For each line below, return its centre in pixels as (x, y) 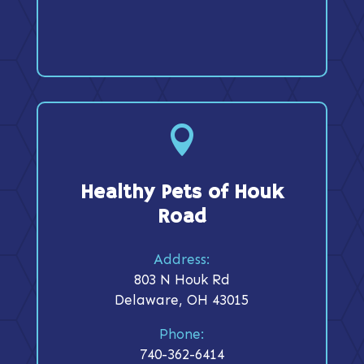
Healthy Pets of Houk (182, 192)
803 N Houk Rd (182, 279)
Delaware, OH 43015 (182, 299)
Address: (182, 259)
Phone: (182, 334)
